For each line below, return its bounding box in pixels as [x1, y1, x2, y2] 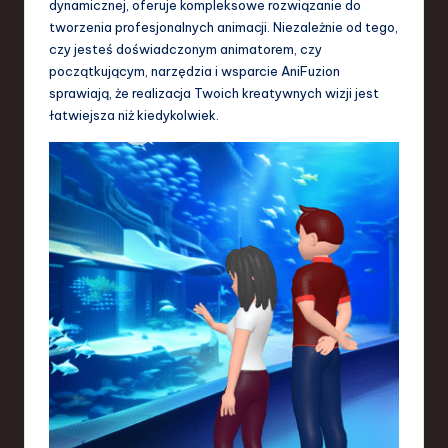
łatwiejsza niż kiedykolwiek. [49, 107, 219, 124]
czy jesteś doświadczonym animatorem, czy [49, 41, 322, 58]
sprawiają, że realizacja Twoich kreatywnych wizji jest [49, 85, 379, 102]
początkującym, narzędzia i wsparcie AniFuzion [49, 63, 340, 80]
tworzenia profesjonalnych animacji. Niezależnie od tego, [49, 19, 398, 36]
